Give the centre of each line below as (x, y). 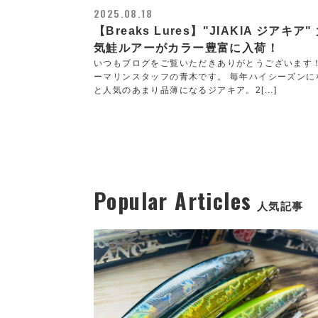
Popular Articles (173, 201)
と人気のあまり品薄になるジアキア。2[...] (186, 90)
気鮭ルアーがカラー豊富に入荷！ (186, 48)
